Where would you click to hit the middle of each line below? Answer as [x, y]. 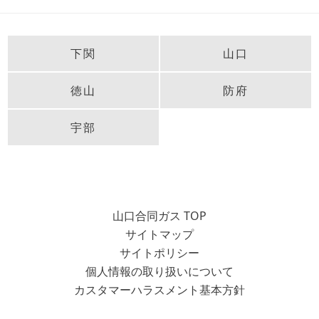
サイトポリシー [159, 252]
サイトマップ [159, 234]
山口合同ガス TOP [159, 215]
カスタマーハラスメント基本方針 [159, 289]
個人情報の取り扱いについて [159, 271]
